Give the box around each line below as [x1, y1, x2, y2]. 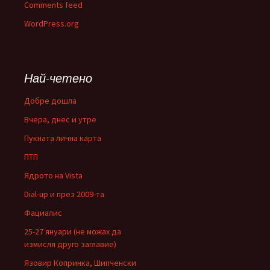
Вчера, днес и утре [24, 114, 96, 125]
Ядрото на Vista [24, 170, 83, 181]
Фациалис [24, 207, 62, 218]
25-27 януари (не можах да [24, 226, 121, 237]
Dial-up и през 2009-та [24, 189, 104, 199]
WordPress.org [24, 18, 79, 29]
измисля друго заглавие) [24, 239, 116, 250]
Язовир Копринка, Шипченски [24, 257, 136, 268]
